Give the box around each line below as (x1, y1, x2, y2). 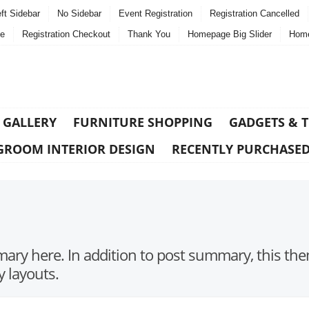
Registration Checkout (22, 29, 110, 39)
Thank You (128, 29, 170, 39)
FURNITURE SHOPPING (73, 114, 212, 130)
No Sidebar (57, 8, 101, 19)
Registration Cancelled (210, 8, 299, 19)
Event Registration (119, 8, 192, 19)
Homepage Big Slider (188, 29, 272, 39)
